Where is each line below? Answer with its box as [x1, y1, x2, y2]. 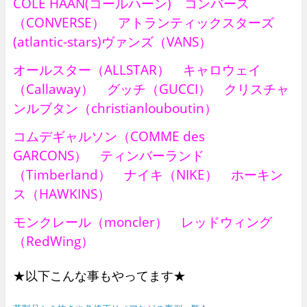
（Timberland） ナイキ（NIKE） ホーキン [12, 166, 283, 184]
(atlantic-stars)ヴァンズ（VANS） [12, 33, 212, 51]
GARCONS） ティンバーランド [12, 147, 204, 164]
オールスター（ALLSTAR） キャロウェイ [12, 61, 261, 79]
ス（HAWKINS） [12, 185, 110, 203]
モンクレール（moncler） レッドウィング [12, 213, 272, 231]
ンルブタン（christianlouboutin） [12, 99, 217, 117]
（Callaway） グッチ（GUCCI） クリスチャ [12, 80, 289, 98]
